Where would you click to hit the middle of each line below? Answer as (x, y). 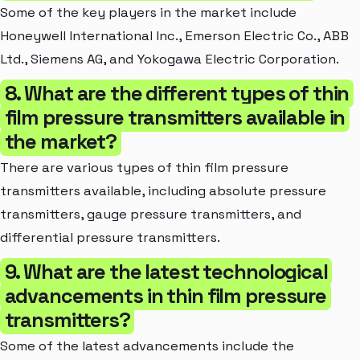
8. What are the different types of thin (177, 93)
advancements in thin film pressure (166, 295)
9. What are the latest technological (166, 271)
